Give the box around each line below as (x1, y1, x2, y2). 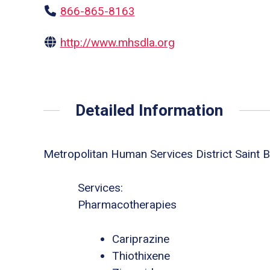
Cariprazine (112, 231, 169, 246)
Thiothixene (112, 248, 170, 263)
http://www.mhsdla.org (60, 35, 175, 49)
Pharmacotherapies (78, 198, 177, 212)
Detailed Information (75, 101, 224, 120)
